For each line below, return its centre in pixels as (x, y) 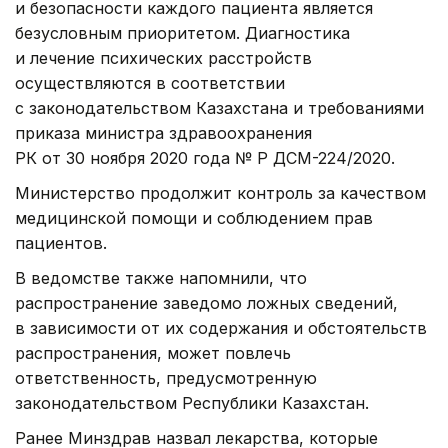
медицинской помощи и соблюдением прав (194, 218)
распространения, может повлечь (153, 353)
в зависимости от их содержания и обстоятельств (221, 328)
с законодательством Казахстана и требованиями (219, 108)
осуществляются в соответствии (150, 83)
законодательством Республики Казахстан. (192, 403)
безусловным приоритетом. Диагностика (182, 33)
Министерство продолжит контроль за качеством (220, 193)
